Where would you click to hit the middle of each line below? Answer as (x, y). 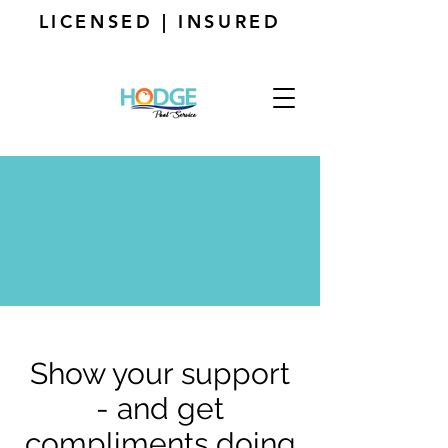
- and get (160, 408)
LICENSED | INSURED (160, 21)
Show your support (160, 373)
